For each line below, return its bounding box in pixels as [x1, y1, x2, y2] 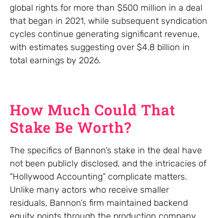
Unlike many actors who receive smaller [10, 184, 169, 196]
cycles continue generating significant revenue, [10, 29, 200, 40]
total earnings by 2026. [10, 55, 101, 66]
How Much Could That [10, 100, 176, 120]
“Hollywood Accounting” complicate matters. [10, 171, 187, 182]
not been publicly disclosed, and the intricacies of [10, 158, 206, 169]
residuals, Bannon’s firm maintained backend [10, 198, 188, 209]
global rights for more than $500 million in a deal [10, 2, 202, 14]
